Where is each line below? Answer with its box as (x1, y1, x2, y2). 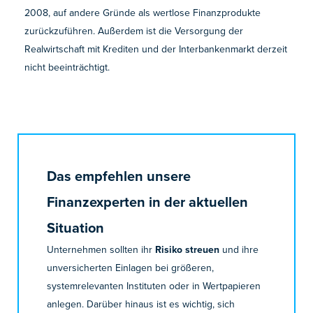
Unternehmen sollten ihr (47, 242, 156, 257)
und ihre (219, 242, 259, 257)
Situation (47, 217, 105, 238)
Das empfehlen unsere (47, 166, 191, 187)
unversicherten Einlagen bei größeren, (47, 261, 214, 275)
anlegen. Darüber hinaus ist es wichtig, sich (47, 297, 235, 312)
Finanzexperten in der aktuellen (47, 191, 249, 212)
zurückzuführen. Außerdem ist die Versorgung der (24, 24, 244, 38)
